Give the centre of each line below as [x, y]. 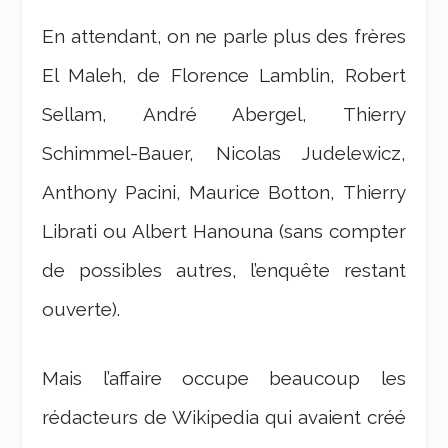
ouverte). [81, 308]
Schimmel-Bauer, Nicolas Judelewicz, [224, 152]
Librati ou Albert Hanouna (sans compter [224, 230]
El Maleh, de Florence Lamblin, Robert [224, 74]
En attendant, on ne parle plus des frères [224, 35]
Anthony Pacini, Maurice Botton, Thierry [224, 191]
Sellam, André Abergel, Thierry [224, 113]
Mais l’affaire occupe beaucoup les [224, 378]
